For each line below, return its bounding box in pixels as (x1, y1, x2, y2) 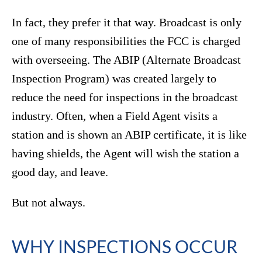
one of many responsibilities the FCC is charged (12, 35, 240, 48)
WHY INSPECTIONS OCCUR (12, 236, 237, 257)
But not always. (12, 196, 85, 209)
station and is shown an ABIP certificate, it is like (12, 128, 247, 142)
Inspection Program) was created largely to (12, 72, 216, 85)
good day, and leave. (12, 166, 108, 179)
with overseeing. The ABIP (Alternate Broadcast (12, 53, 241, 67)
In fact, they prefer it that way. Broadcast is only (12, 16, 242, 29)
